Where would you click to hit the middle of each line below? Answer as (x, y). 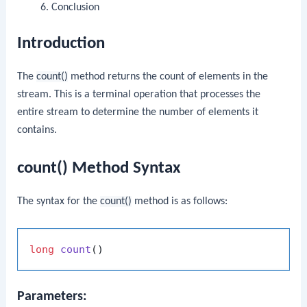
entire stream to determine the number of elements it (138, 113)
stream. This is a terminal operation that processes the (139, 95)
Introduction (61, 44)
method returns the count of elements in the (168, 77)
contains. (37, 131)
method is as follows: (180, 201)
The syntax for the (59, 201)
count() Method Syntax (99, 168)
